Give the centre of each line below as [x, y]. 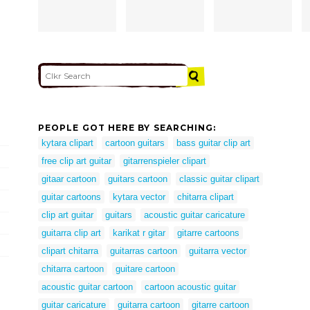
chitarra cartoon [73, 269]
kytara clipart [67, 143]
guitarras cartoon [144, 251]
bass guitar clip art [213, 143]
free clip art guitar [76, 161]
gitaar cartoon [69, 179]
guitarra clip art [71, 233]
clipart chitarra [70, 251]
